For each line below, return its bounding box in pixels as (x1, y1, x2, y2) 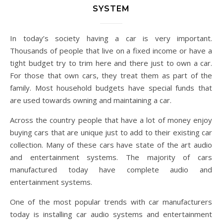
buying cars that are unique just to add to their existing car (10, 127, 212, 138)
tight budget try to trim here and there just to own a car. (10, 58, 212, 68)
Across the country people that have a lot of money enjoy (10, 115, 212, 125)
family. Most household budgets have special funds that (10, 83, 212, 93)
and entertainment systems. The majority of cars (10, 152, 212, 163)
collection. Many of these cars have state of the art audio (10, 140, 212, 150)
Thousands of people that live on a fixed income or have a (10, 46, 212, 56)
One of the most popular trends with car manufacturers (10, 197, 212, 207)
